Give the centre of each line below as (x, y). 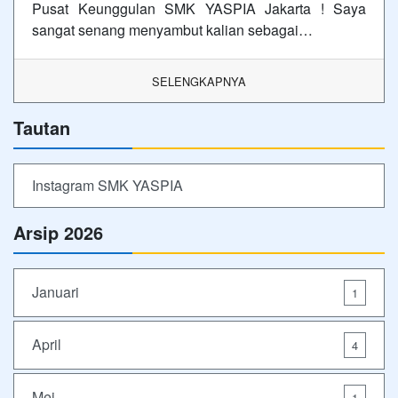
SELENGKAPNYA (199, 81)
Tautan (42, 127)
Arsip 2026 (58, 232)
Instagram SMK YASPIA (107, 185)
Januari (56, 292)
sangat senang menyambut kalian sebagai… (172, 29)
